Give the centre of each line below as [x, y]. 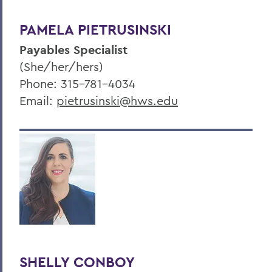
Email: [38, 100]
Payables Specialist [73, 49]
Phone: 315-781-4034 [77, 83]
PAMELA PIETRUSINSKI [95, 29]
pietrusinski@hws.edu [117, 100]
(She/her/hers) [61, 66]
